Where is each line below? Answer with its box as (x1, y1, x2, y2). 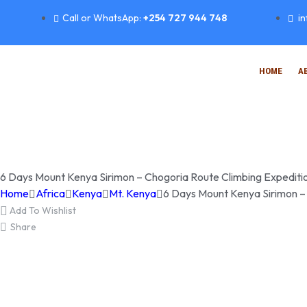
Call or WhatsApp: (62, 12, 143, 24)
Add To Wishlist (10, 204, 76, 217)
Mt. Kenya (109, 186, 156, 200)
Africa (36, 186, 65, 200)
